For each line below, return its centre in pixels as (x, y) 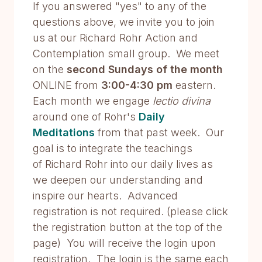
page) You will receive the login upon (124, 243)
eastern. (196, 85)
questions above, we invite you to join (124, 22)
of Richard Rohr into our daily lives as (123, 164)
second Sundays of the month (145, 69)
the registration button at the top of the (127, 227)
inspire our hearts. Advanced (105, 196)
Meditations (64, 132)
